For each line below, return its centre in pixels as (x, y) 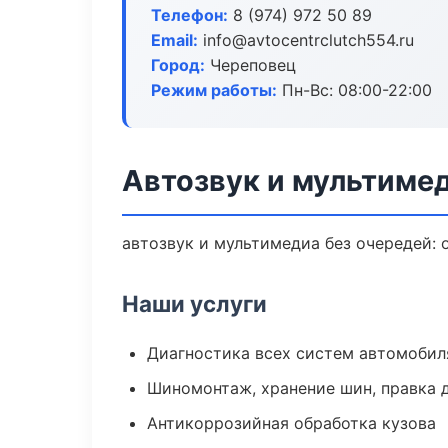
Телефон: (189, 15)
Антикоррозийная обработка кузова (291, 423)
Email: (174, 40)
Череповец (250, 65)
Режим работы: (214, 90)
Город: (178, 65)
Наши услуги (194, 303)
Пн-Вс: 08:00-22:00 (354, 90)
